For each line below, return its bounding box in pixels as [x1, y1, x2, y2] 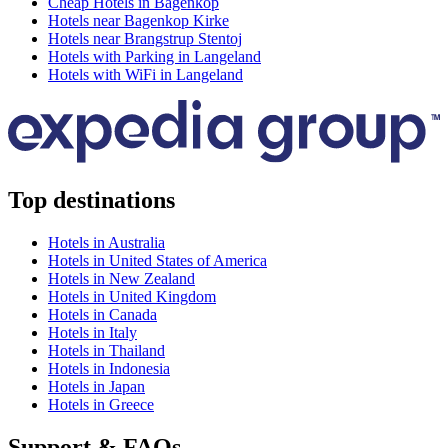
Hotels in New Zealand [48, 270, 195, 288]
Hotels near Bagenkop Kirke [48, 11, 229, 29]
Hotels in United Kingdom [48, 288, 216, 306]
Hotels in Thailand [48, 342, 165, 360]
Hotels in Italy [48, 324, 137, 342]
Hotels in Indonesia [48, 360, 170, 378]
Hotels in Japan [48, 378, 145, 396]
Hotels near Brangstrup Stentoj [48, 29, 242, 47]
